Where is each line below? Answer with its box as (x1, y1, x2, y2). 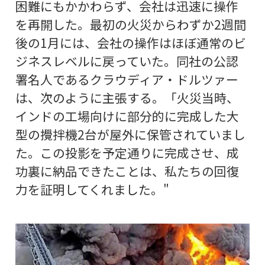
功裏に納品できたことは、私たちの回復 (15, 162, 239, 180)
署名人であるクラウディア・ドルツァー (15, 70, 238, 89)
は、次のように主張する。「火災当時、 (15, 89, 239, 107)
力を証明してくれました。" (15, 180, 169, 199)
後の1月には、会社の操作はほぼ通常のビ (15, 34, 246, 52)
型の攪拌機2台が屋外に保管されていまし (15, 125, 245, 144)
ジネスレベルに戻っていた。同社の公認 (15, 52, 238, 70)
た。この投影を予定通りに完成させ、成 (15, 144, 239, 162)
